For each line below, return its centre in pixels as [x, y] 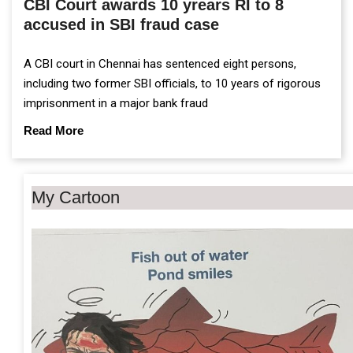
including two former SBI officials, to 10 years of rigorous [172, 83]
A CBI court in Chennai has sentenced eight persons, [160, 63]
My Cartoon [76, 197]
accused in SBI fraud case [121, 24]
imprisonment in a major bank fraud [117, 103]
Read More [54, 130]
